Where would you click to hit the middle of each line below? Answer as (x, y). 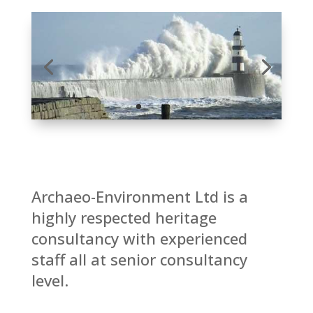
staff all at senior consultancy (139, 259)
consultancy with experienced (139, 238)
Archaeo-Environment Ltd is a (139, 196)
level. (50, 280)
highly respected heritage (124, 217)
